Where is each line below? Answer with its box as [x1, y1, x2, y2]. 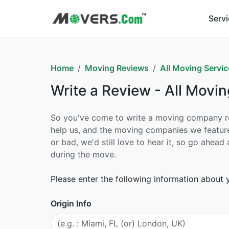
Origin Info [50, 198, 91, 209]
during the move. [50, 149, 116, 159]
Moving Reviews [84, 63, 149, 73]
